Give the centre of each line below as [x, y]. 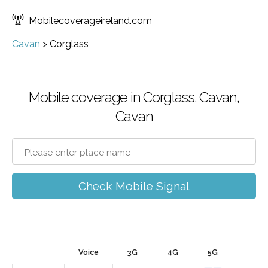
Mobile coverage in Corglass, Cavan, [134, 97]
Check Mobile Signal [134, 186]
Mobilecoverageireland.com [90, 21]
